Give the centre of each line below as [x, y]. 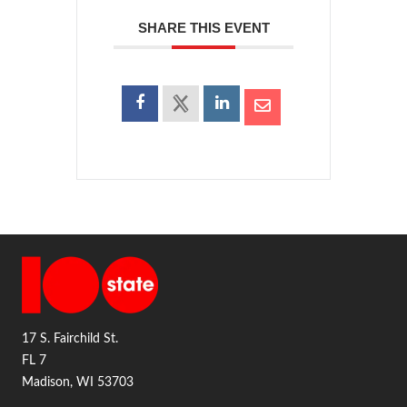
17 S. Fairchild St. [70, 338]
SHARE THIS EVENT [203, 28]
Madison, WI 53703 [78, 382]
